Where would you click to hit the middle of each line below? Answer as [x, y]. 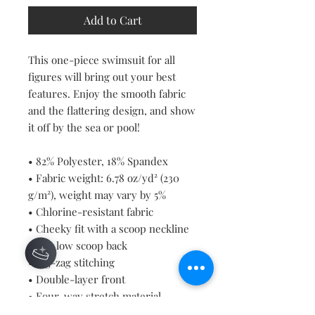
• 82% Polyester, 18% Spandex [98, 161]
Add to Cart [112, 20]
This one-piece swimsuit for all [102, 60]
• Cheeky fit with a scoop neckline [109, 229]
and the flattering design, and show [112, 111]
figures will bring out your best [102, 77]
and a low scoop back [78, 246]
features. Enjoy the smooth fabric [107, 94]
